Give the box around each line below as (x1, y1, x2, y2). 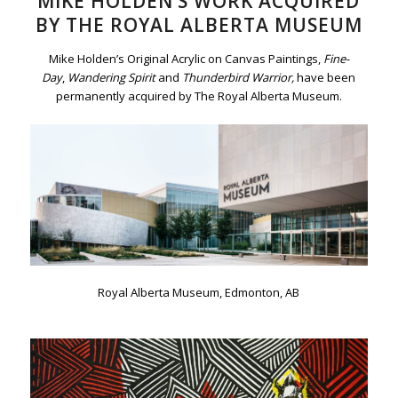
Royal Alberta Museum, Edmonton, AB (98, 283, 300, 300)
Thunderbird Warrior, (182, 69, 298, 86)
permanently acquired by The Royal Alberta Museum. (55, 88, 342, 105)
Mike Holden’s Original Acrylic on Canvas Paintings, (48, 51, 323, 68)
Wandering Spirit (68, 69, 156, 86)
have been (297, 69, 356, 86)
